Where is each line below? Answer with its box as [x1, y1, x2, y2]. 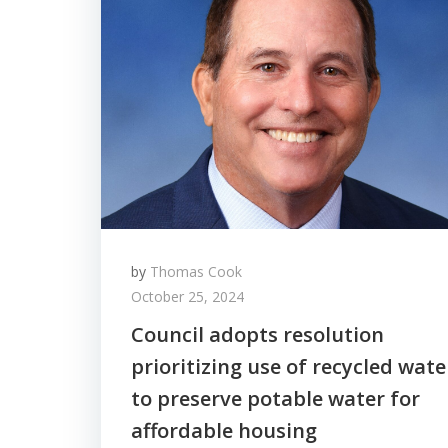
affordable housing [131, 417, 317, 444]
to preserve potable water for [131, 385, 420, 412]
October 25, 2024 [131, 287, 244, 306]
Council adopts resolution [131, 321, 384, 348]
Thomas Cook [150, 262, 242, 281]
